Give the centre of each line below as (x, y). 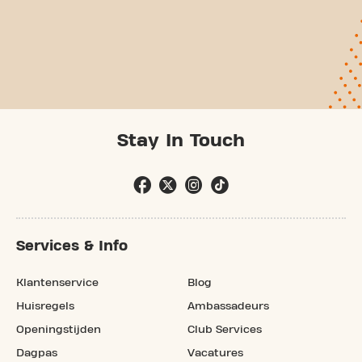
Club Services (225, 329)
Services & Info (72, 246)
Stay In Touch (181, 140)
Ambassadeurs (228, 306)
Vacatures (215, 353)
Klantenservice (57, 282)
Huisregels (45, 306)
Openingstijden (59, 329)
